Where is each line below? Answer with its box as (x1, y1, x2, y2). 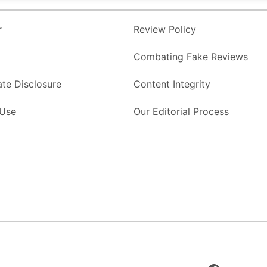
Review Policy (133, 23, 196, 36)
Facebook (206, 237, 245, 248)
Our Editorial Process (133, 105, 229, 118)
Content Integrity (133, 78, 210, 91)
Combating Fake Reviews (133, 51, 248, 63)
